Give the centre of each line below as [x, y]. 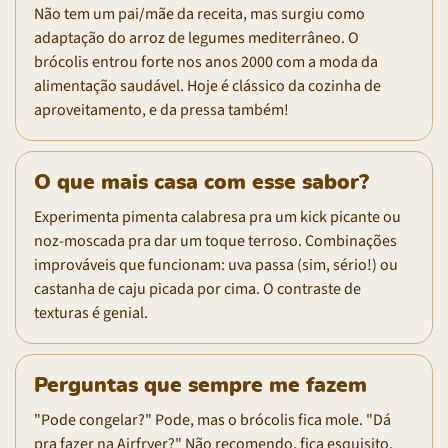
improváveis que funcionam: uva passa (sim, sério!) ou [216, 264]
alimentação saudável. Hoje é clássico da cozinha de [207, 85]
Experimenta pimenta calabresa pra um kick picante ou [217, 216]
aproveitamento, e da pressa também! [161, 109]
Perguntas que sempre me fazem [200, 385]
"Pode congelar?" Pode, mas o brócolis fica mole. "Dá [212, 419]
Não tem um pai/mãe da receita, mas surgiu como [199, 13]
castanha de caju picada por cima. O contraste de [197, 288]
